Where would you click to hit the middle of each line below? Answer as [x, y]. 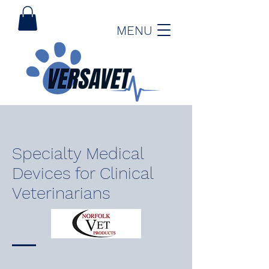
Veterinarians [61, 193]
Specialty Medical [78, 153]
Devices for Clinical [83, 173]
